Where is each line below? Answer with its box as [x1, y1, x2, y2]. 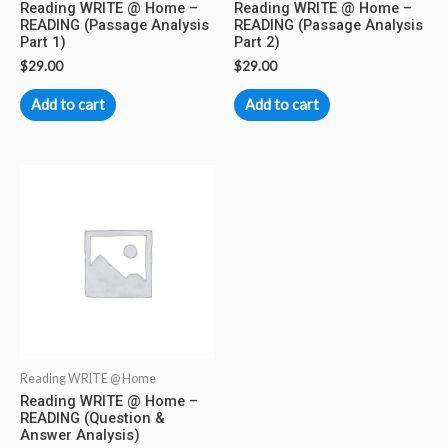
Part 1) [20, 32, 66, 51]
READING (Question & [20, 408, 165, 427]
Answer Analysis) [20, 425, 140, 444]
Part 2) [234, 32, 280, 51]
